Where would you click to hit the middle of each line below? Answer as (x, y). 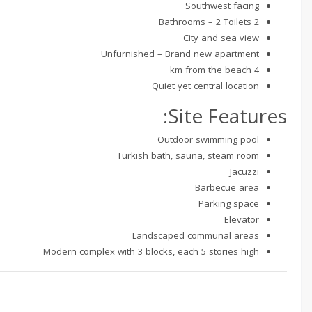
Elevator (242, 219)
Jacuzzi (244, 171)
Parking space (229, 203)
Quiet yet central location (205, 85)
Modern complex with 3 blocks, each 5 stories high (151, 251)
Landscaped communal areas (196, 235)
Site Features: (227, 115)
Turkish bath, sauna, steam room (188, 155)
